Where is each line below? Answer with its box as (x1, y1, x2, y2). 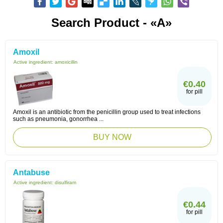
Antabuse (13, 168, 50, 177)
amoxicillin (55, 59, 78, 65)
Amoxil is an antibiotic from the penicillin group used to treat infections (13, 109, 201, 115)
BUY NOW (93, 133, 131, 141)
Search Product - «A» (51, 16, 172, 29)
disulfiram (55, 180, 76, 185)
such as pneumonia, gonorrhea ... (13, 115, 104, 122)
